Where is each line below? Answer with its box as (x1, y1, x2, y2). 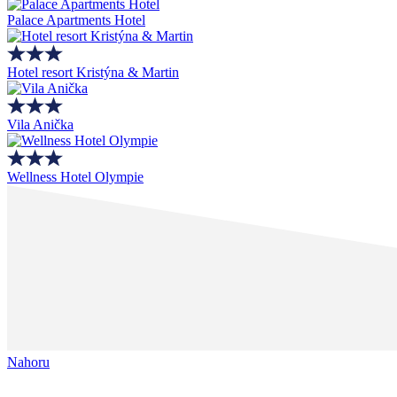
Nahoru (7, 354, 50, 370)
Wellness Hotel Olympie (7, 169, 144, 185)
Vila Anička (7, 117, 74, 133)
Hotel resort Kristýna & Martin (7, 65, 179, 81)
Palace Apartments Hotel (7, 12, 145, 28)
